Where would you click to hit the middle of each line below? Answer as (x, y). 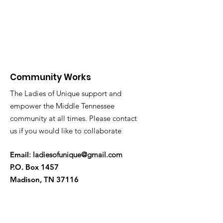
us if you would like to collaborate (66, 131)
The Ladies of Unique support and (66, 93)
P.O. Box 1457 (34, 167)
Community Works (52, 77)
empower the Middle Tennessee (62, 106)
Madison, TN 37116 (44, 179)
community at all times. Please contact (73, 118)
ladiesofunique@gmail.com (78, 155)
